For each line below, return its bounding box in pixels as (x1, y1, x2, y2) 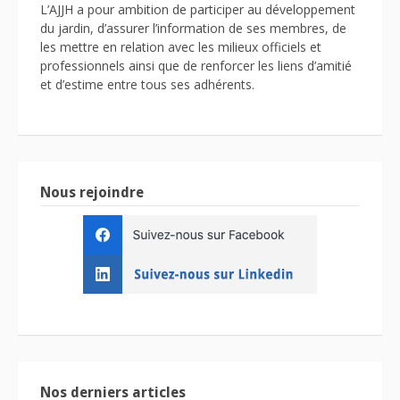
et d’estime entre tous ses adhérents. (40, 76, 254, 94)
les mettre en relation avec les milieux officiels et (40, 38, 321, 56)
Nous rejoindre (40, 184, 144, 202)
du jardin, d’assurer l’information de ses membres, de (40, 20, 346, 37)
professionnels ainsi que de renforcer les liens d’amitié (40, 57, 352, 75)
